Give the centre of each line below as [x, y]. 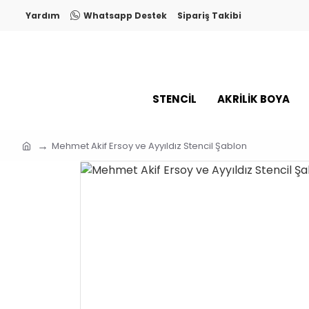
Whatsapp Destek [125, 15]
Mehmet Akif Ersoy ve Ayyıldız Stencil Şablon [149, 146]
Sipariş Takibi [209, 15]
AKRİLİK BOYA [253, 99]
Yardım [43, 15]
